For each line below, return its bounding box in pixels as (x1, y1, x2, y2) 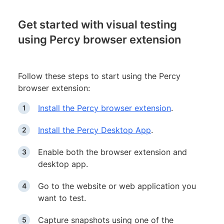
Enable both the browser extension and (38, 147, 187, 157)
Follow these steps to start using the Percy (18, 71, 180, 81)
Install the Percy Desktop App (38, 125, 151, 135)
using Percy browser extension (18, 33, 181, 46)
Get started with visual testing (18, 18, 177, 31)
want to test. (38, 193, 86, 203)
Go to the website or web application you (38, 181, 196, 191)
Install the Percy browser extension (38, 103, 171, 113)
